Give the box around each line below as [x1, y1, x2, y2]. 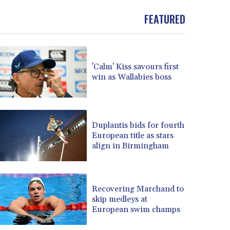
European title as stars [92, 130, 174, 141]
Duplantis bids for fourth [92, 120, 185, 130]
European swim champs [92, 204, 181, 215]
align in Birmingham [92, 140, 169, 151]
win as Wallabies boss [92, 71, 172, 82]
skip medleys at [92, 194, 148, 204]
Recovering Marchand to [92, 183, 184, 194]
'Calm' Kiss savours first [92, 61, 179, 72]
